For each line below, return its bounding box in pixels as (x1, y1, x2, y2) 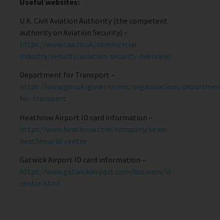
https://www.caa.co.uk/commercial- (20, 39, 139, 49)
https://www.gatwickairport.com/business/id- (20, 166, 174, 177)
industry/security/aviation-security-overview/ (20, 51, 172, 61)
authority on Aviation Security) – (20, 27, 128, 37)
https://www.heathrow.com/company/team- (20, 124, 170, 134)
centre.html (20, 178, 60, 189)
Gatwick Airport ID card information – (20, 155, 146, 165)
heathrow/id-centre (20, 136, 86, 146)
